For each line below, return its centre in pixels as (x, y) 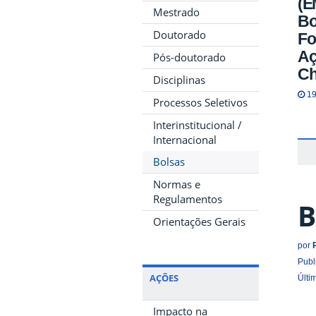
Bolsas (169, 161)
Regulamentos (188, 199)
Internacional (185, 139)
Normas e (177, 184)
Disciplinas (179, 79)
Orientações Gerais (199, 221)
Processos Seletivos (200, 102)
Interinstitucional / (197, 124)
